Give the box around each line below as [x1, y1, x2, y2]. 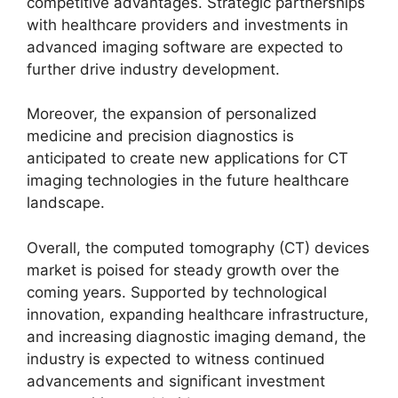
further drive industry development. [27, 60, 280, 78]
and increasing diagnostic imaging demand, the [27, 327, 366, 346]
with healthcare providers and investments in [27, 15, 348, 34]
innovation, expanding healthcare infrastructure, [27, 305, 369, 323]
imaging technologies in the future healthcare [27, 171, 349, 189]
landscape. [27, 194, 105, 211]
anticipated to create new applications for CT [27, 149, 348, 167]
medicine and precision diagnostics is [27, 127, 294, 145]
